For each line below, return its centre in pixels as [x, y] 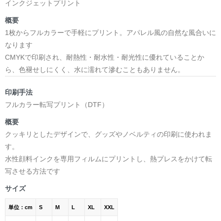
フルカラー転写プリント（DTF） [57, 104]
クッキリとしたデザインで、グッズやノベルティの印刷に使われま [109, 134]
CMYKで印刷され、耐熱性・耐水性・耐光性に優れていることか [105, 57]
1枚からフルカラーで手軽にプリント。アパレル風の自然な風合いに [110, 32]
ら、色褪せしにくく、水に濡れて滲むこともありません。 [95, 69]
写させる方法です [33, 171]
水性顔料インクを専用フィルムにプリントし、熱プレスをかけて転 [109, 159]
